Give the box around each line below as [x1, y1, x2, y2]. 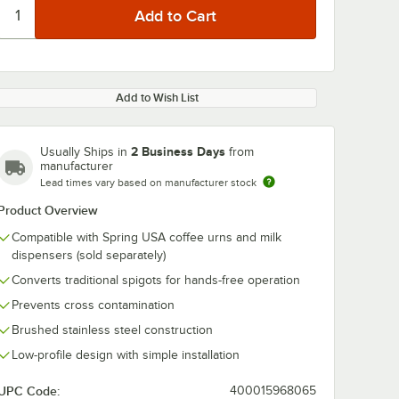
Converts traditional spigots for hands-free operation [12, 273, 300, 287]
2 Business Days [131, 144, 225, 159]
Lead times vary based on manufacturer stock [40, 176, 256, 189]
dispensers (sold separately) [12, 248, 166, 262]
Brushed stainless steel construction [12, 323, 213, 337]
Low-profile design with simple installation [12, 348, 240, 362]
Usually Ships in [40, 145, 131, 159]
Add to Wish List [115, 91, 199, 104]
